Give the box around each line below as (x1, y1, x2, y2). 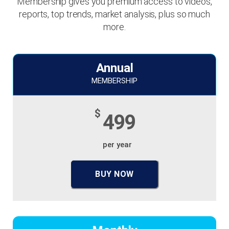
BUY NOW (95, 169, 134, 179)
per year (103, 140, 132, 149)
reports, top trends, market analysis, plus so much (19, 9, 210, 19)
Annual (96, 61, 133, 75)
